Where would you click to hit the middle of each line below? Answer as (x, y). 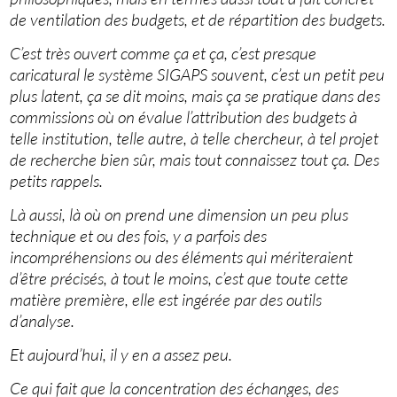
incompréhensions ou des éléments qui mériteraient (182, 257)
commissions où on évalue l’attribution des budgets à (184, 117)
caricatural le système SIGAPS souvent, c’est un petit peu (198, 75)
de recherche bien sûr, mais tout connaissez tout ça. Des (195, 160)
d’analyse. (43, 321)
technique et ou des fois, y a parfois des (139, 236)
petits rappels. (57, 181)
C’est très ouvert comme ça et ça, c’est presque (163, 54)
